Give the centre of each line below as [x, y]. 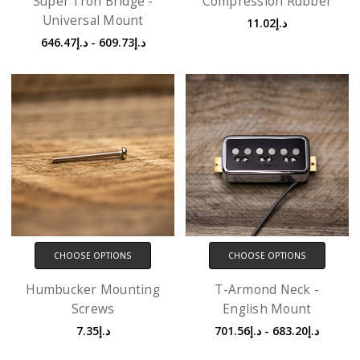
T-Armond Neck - [267, 290]
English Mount [267, 309]
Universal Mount [93, 20]
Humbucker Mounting [93, 290]
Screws [93, 309]
